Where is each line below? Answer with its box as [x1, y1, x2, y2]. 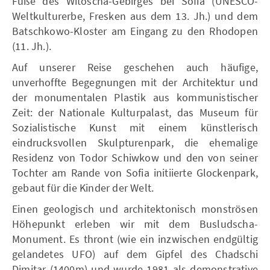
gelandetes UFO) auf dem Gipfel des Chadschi [12, 246, 258, 261]
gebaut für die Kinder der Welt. [12, 180, 154, 195]
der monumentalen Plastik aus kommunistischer [12, 90, 258, 104]
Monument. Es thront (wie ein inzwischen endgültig [12, 231, 258, 246]
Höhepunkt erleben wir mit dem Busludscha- [12, 216, 258, 231]
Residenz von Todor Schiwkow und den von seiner [12, 150, 258, 165]
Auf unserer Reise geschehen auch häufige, [12, 60, 258, 74]
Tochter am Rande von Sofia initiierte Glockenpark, [12, 165, 258, 180]
